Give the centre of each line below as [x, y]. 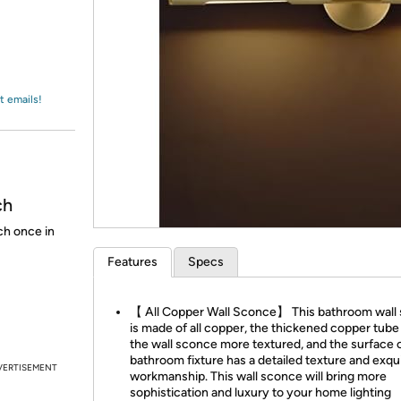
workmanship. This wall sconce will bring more [258, 376]
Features [132, 262]
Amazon [58, 30]
